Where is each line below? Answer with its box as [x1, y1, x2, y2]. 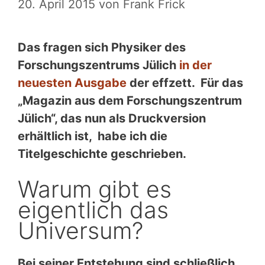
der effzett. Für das [127, 76, 243, 91]
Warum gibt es [18, 175, 172, 203]
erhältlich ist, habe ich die [18, 129, 167, 144]
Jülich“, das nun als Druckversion [18, 111, 206, 126]
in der [179, 58, 212, 73]
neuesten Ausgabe [18, 76, 127, 91]
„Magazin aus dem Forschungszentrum [18, 93, 242, 108]
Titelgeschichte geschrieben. [18, 147, 186, 161]
